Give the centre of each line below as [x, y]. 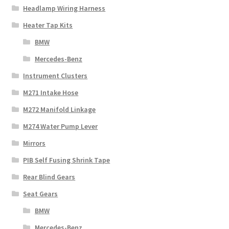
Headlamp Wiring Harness [64, 8]
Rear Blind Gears [49, 177]
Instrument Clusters [55, 75]
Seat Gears [41, 193]
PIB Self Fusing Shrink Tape [67, 160]
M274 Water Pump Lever [61, 126]
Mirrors [35, 143]
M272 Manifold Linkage [60, 109]
